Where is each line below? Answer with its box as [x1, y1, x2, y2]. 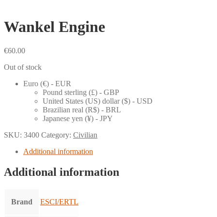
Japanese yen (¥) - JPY [43, 114, 113, 123]
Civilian [73, 130, 97, 139]
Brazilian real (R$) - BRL [43, 105, 121, 114]
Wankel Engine [4, 18, 105, 36]
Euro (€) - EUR [23, 79, 71, 88]
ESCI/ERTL [40, 197, 78, 206]
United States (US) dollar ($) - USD [43, 96, 153, 105]
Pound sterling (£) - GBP [43, 88, 119, 96]
